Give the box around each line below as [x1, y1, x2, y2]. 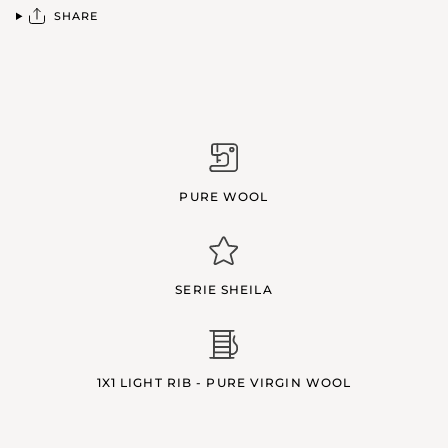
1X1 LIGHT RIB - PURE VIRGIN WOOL [96, 374, 352, 390]
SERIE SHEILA [175, 281, 273, 297]
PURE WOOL [179, 188, 269, 204]
